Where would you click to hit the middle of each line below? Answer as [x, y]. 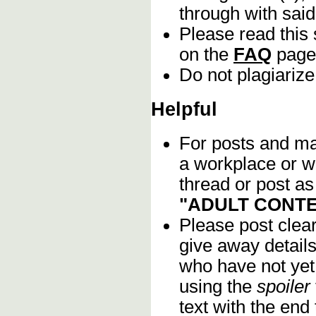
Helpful [184, 109]
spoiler [284, 287]
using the [218, 287]
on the [206, 54]
